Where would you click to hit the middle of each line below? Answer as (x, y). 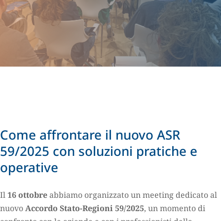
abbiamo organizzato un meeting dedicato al (133, 195)
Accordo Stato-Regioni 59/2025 (85, 208)
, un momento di (175, 208)
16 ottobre (28, 195)
